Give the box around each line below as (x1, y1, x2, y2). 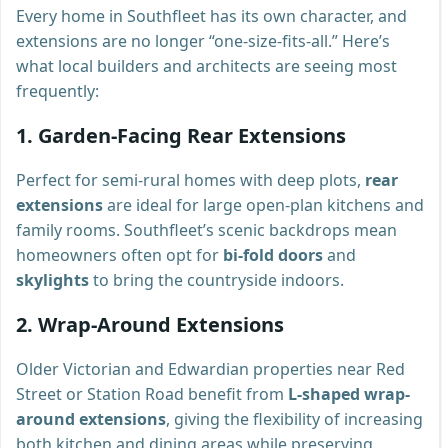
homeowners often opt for (16, 243, 223, 266)
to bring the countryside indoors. (89, 268, 344, 291)
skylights (16, 268, 89, 291)
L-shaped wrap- (288, 382, 410, 405)
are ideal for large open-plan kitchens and (103, 193, 424, 216)
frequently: (16, 79, 99, 102)
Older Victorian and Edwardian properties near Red (16, 357, 405, 380)
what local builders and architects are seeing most (16, 54, 397, 77)
